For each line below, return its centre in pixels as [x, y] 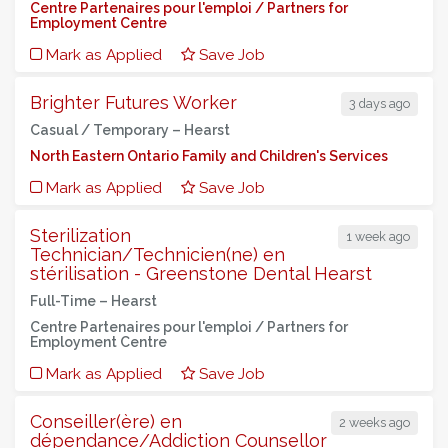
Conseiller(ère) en [106, 421]
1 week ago [378, 236]
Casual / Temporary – [107, 130]
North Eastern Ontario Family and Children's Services [209, 156]
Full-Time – [70, 301]
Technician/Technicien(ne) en [157, 254]
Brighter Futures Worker [133, 102]
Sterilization [80, 235]
